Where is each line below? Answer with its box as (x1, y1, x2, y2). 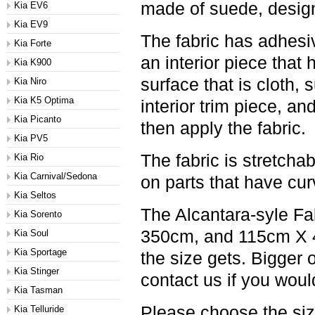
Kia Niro (14, 76, 46, 86)
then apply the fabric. (141, 119, 306, 138)
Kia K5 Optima (14, 95, 74, 105)
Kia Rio (14, 152, 44, 162)
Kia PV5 (14, 133, 48, 143)
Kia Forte (14, 38, 51, 49)
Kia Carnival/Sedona (14, 171, 97, 181)
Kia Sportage (14, 247, 67, 257)
